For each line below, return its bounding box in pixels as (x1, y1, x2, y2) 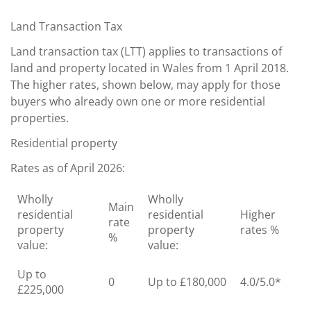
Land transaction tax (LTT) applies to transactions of (10, 43, 282, 59)
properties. (10, 110, 69, 126)
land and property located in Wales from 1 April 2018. (10, 60, 289, 76)
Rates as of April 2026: (10, 160, 125, 176)
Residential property (10, 135, 117, 151)
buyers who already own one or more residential (10, 93, 265, 109)
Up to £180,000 (148, 274, 226, 289)
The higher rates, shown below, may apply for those (10, 76, 280, 92)
